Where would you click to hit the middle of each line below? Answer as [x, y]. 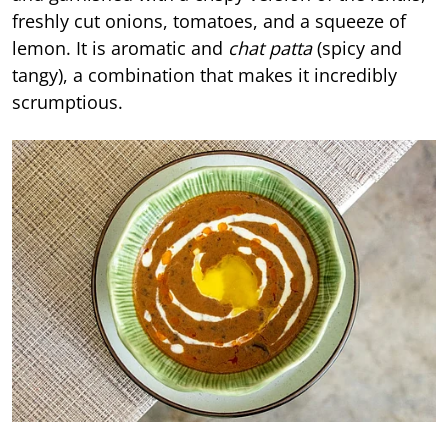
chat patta [270, 48]
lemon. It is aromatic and [120, 48]
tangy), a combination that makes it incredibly [204, 75]
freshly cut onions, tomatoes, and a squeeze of [209, 21]
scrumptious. [67, 102]
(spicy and [357, 48]
